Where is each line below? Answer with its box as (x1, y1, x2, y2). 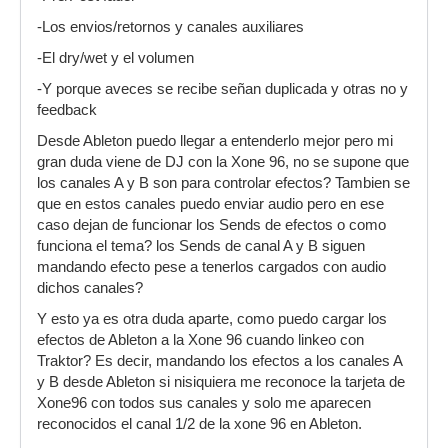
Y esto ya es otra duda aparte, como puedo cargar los (37, 311, 387, 327)
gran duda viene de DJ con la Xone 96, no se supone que (37, 154, 409, 170)
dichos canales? (37, 280, 143, 296)
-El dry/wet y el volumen (37, 50, 194, 66)
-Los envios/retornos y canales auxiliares (37, 19, 304, 35)
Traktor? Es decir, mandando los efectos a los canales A (37, 353, 402, 369)
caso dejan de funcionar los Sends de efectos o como (37, 217, 386, 233)
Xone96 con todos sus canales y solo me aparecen (37, 395, 371, 411)
